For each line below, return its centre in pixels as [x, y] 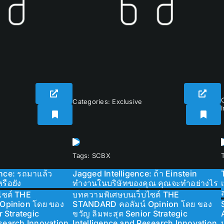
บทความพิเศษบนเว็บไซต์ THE [126, 195]
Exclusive [127, 102]
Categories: [92, 102]
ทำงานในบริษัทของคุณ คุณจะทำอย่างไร [145, 183]
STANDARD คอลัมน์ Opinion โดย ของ [142, 204]
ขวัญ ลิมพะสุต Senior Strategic [130, 214]
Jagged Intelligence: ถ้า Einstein [135, 174]
